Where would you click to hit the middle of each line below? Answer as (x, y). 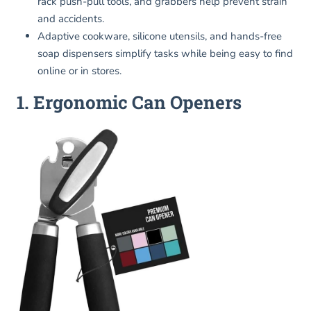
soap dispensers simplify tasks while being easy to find (165, 54)
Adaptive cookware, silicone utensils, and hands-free (160, 36)
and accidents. (71, 19)
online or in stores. (79, 71)
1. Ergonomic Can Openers (129, 102)
